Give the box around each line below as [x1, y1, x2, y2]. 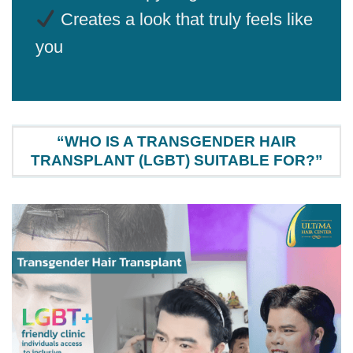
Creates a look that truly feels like [55, 9, 313, 30]
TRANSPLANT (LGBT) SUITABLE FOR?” [30, 151, 323, 169]
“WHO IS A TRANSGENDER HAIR [57, 132, 296, 150]
